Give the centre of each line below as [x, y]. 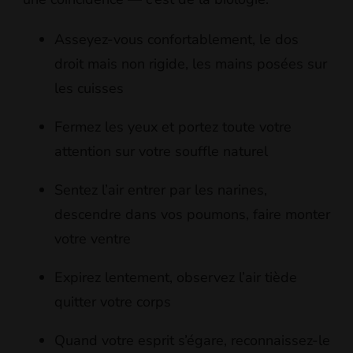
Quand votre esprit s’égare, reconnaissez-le [192, 341]
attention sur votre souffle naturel [161, 152]
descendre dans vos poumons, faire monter [192, 215]
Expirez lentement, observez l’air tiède [176, 278]
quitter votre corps [113, 302]
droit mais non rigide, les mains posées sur [191, 64]
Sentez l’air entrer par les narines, [161, 190]
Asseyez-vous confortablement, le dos [176, 40]
